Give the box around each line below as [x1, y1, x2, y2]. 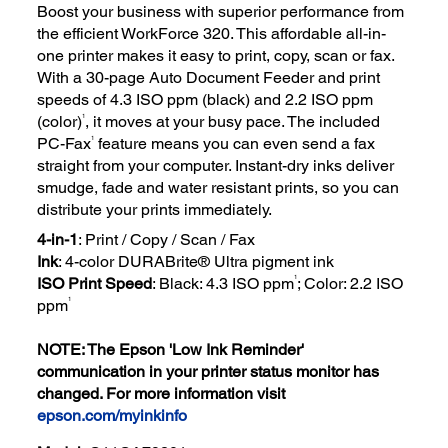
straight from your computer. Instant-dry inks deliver [37, 156, 395, 176]
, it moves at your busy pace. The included [85, 112, 381, 132]
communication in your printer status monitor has [37, 361, 380, 381]
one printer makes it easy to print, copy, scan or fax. [37, 46, 395, 66]
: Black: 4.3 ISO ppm [152, 273, 295, 293]
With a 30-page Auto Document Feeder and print [37, 68, 381, 88]
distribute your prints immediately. [37, 200, 273, 220]
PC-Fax [37, 134, 92, 154]
